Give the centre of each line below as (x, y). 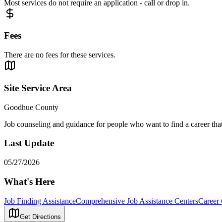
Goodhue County (31, 107)
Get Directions (40, 217)
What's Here (29, 181)
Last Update (29, 143)
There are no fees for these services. (60, 55)
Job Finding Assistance (40, 201)
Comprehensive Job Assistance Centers (137, 201)
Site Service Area (38, 88)
